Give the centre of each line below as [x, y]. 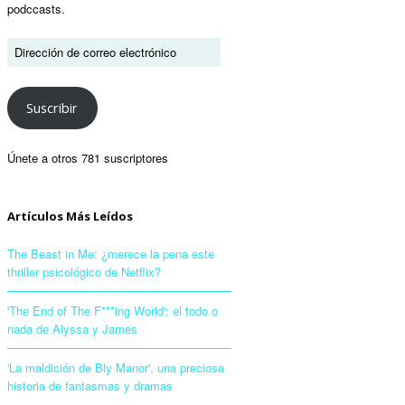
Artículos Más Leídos [70, 216]
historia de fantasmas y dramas [90, 385]
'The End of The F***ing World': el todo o [113, 310]
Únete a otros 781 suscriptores [88, 157]
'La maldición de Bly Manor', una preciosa [116, 367]
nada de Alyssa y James [72, 328]
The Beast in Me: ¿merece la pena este [111, 253]
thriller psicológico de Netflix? [84, 271]
